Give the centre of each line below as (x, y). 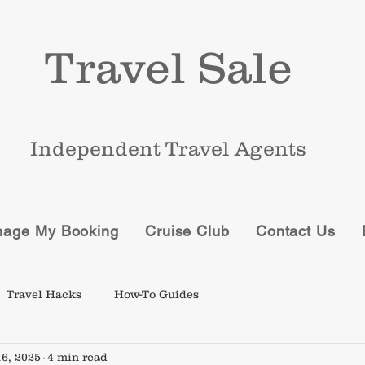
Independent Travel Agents (168, 148)
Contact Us (295, 231)
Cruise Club (187, 231)
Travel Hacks (44, 294)
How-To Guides (156, 294)
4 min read (77, 356)
